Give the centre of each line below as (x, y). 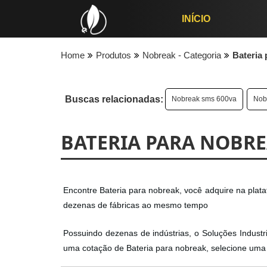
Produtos (114, 55)
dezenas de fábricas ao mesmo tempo (136, 205)
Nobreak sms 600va (204, 99)
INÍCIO (196, 19)
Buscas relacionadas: (114, 99)
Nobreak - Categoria (182, 55)
